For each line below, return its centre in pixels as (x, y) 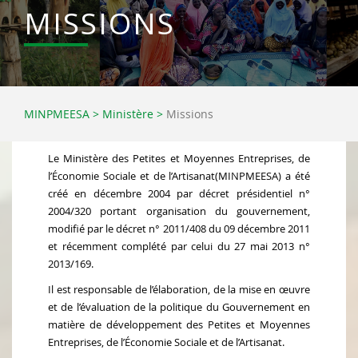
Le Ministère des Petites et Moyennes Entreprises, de (179, 159)
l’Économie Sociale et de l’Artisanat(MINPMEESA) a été (179, 176)
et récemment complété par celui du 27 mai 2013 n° (179, 247)
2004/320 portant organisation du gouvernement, (179, 211)
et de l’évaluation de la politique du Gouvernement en (179, 307)
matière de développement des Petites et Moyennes (179, 325)
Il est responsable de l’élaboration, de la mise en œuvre (179, 290)
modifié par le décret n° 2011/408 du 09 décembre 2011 (179, 229)
